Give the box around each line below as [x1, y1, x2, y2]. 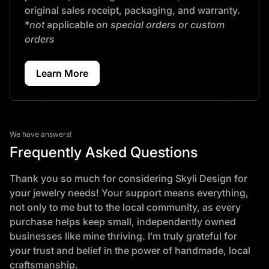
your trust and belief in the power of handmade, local [10, 244, 250, 257]
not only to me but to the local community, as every [10, 201, 241, 214]
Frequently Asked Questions [10, 144, 198, 162]
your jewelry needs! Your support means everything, [10, 187, 249, 199]
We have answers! [10, 130, 71, 139]
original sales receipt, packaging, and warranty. [25, 4, 240, 17]
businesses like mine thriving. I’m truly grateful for [10, 230, 237, 243]
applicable [47, 19, 94, 31]
